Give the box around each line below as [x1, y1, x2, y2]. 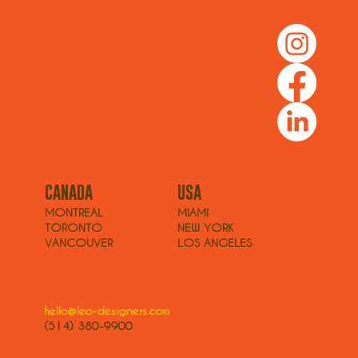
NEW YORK [177, 221, 234, 235]
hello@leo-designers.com [43, 303, 169, 317]
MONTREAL [44, 205, 103, 220]
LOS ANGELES [177, 236, 252, 250]
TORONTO [44, 221, 102, 235]
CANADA [44, 182, 93, 203]
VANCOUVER [44, 236, 113, 250]
